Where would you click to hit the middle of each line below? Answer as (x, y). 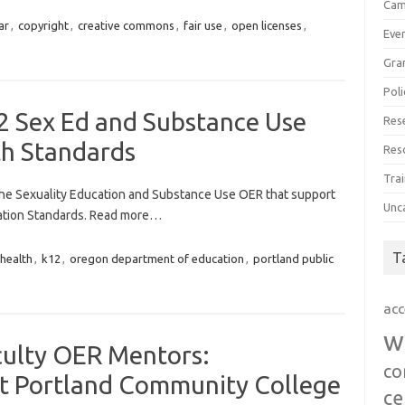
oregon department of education (156, 259)
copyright (43, 25)
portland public (293, 259)
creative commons (126, 25)
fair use (202, 25)
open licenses (266, 25)
